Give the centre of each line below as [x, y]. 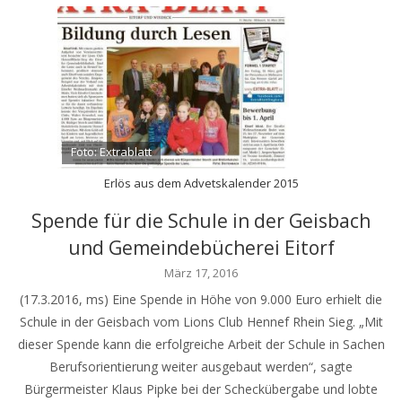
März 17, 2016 [201, 272]
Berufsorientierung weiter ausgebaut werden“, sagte [201, 366]
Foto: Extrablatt [111, 151]
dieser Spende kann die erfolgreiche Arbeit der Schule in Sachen [201, 344]
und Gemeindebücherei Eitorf [201, 247]
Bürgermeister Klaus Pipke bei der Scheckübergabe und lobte [201, 389]
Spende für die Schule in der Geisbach [201, 220]
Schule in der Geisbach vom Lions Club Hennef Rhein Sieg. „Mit [201, 321]
